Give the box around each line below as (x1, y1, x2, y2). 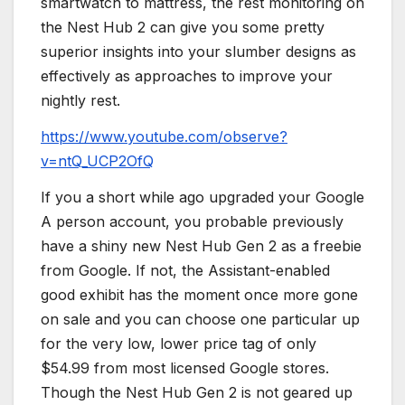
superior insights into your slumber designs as (41, 42, 356, 61)
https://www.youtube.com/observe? (41, 127, 287, 146)
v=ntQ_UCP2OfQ (41, 151, 154, 170)
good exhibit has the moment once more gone (41, 285, 358, 304)
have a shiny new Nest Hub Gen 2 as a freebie (41, 236, 362, 255)
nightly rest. (41, 91, 120, 110)
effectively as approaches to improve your (41, 67, 333, 86)
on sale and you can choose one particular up (41, 309, 360, 328)
